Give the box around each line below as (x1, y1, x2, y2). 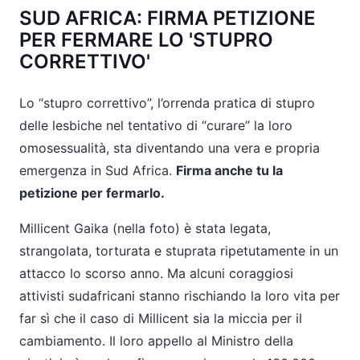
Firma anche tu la (176, 162, 283, 178)
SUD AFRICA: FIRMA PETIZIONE (19, 6, 316, 30)
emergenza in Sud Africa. (19, 162, 176, 178)
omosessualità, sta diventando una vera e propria (19, 140, 320, 156)
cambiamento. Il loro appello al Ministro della (19, 333, 293, 349)
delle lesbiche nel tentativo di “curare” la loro (19, 117, 292, 133)
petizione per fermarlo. (19, 185, 165, 201)
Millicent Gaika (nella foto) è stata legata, (19, 220, 271, 236)
